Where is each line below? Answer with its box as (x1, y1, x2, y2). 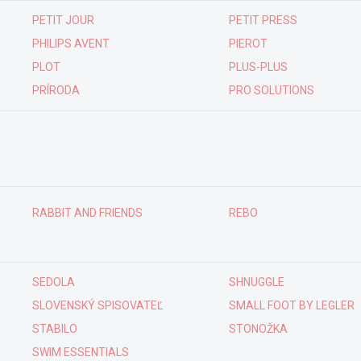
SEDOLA (31, 276, 75, 288)
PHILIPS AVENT (31, 37, 110, 50)
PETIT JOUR (31, 14, 94, 27)
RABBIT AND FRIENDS (31, 205, 143, 219)
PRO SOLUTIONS (229, 84, 314, 97)
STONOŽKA (229, 322, 288, 335)
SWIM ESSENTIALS (31, 346, 129, 359)
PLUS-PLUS (229, 60, 288, 73)
